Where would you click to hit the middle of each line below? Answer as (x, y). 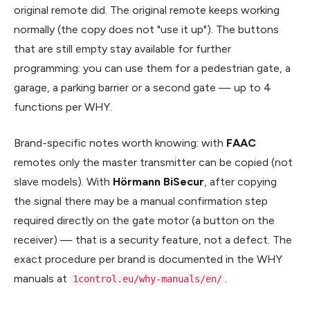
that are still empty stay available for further (122, 48)
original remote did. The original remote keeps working (147, 10)
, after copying (240, 181)
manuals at (42, 278)
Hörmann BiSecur (158, 181)
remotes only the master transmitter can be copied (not (153, 162)
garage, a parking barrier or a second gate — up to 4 (143, 87)
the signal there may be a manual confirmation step (141, 201)
